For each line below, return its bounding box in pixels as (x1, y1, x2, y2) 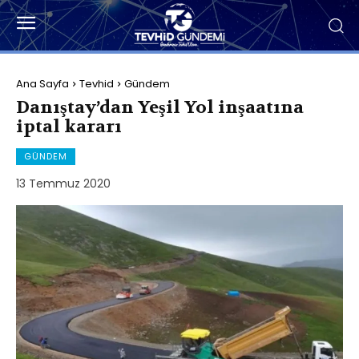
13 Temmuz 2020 (16, 175, 111, 192)
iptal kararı (16, 115, 122, 138)
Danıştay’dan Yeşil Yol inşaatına (16, 95, 304, 119)
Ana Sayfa (16, 75, 69, 91)
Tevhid (79, 75, 114, 91)
